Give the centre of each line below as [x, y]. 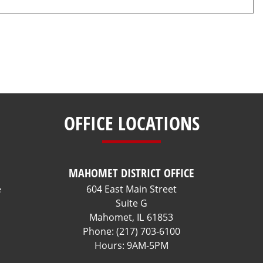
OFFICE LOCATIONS [131, 123]
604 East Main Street [131, 189]
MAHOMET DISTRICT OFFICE [131, 173]
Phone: [99, 231]
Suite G [131, 203]
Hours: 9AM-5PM [131, 245]
